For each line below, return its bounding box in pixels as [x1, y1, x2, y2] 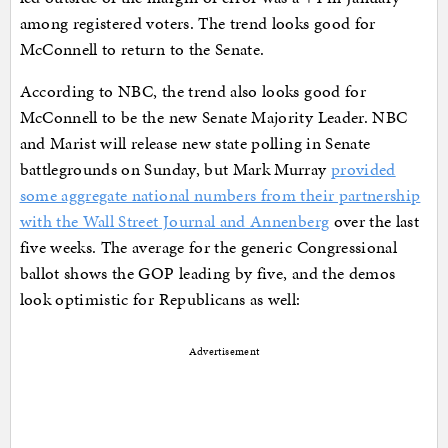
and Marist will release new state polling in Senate [19, 131, 371, 156]
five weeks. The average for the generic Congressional [19, 235, 398, 260]
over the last [329, 209, 420, 234]
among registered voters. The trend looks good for [19, 11, 376, 36]
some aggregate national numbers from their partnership [19, 183, 421, 208]
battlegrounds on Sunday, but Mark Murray [19, 157, 331, 182]
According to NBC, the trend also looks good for [19, 79, 366, 104]
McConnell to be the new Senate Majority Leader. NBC [19, 105, 408, 130]
